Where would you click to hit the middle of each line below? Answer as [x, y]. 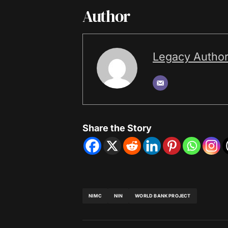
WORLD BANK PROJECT [163, 196]
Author [106, 16]
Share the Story [117, 128]
